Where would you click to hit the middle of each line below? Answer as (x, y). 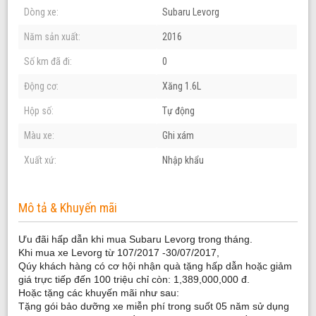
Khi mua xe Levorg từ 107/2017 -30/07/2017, (121, 252)
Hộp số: (39, 110)
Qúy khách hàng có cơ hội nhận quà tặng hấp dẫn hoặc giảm (156, 266)
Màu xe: (39, 135)
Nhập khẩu (183, 160)
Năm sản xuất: (53, 36)
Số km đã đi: (48, 61)
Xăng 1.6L (182, 86)
